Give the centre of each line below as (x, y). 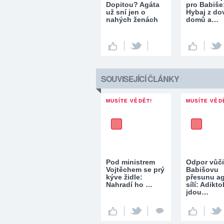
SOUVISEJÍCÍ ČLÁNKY (140, 79)
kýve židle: (124, 177)
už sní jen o (126, 12)
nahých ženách (132, 19)
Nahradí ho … (129, 184)
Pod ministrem (130, 162)
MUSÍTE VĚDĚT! (129, 101)
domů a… (202, 19)
